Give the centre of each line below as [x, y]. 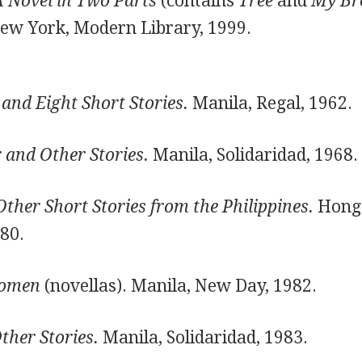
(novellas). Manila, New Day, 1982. [178, 286]
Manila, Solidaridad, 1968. [253, 155]
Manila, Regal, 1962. [270, 103]
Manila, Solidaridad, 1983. [203, 337]
